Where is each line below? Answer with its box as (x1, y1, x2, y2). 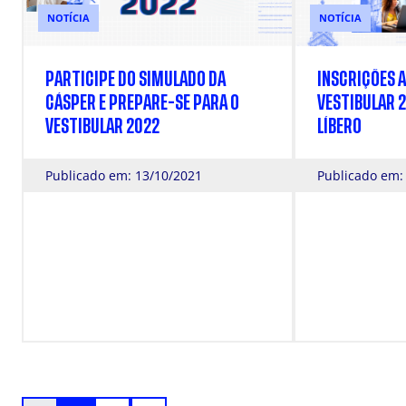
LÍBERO (317, 117, 362, 135)
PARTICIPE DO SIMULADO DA (45, 70, 226, 88)
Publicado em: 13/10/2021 (45, 166, 202, 184)
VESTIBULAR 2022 (45, 117, 159, 135)
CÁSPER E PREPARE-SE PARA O (45, 93, 239, 111)
